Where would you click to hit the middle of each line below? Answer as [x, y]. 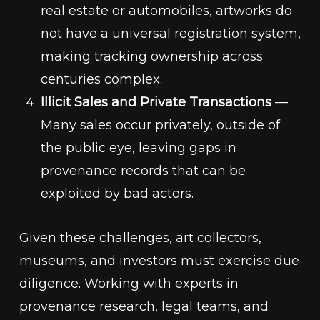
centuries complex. [101, 79]
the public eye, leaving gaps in [138, 148]
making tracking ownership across [151, 56]
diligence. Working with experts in [129, 284]
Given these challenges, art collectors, [140, 238]
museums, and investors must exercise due [159, 261]
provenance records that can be [143, 171]
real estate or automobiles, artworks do [166, 11]
